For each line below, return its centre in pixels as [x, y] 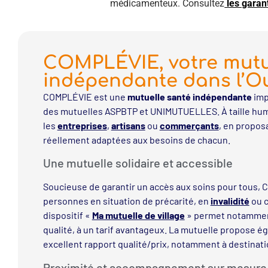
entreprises [82, 125]
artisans [128, 125]
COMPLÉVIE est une [85, 96]
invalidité [230, 201]
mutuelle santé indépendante [189, 96]
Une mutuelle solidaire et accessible [138, 163]
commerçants [189, 125]
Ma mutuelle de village [138, 215]
